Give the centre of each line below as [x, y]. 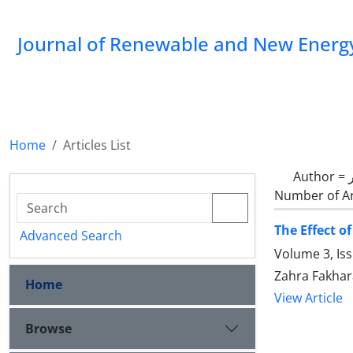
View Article [308, 298]
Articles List [97, 145]
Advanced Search [71, 236]
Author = [321, 176]
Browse [48, 328]
